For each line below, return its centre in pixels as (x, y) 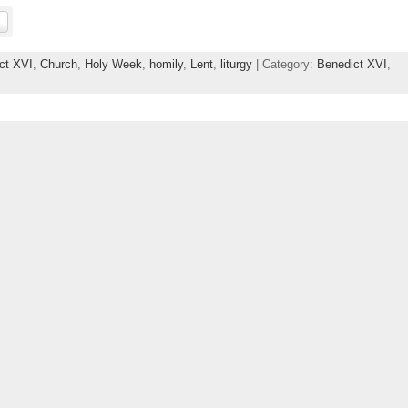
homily (166, 64)
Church (59, 64)
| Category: (285, 64)
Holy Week (113, 64)
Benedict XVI (352, 64)
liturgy (236, 64)
